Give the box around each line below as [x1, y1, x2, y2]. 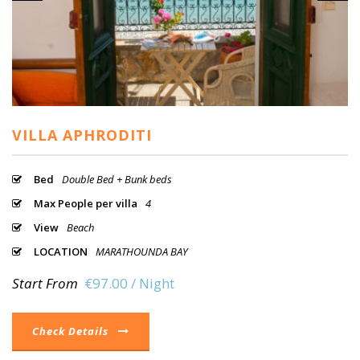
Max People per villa [34, 196, 137, 211]
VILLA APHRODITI [12, 125, 152, 145]
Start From [12, 274, 78, 293]
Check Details [32, 324, 108, 339]
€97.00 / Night [84, 274, 174, 293]
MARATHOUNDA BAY [96, 244, 188, 260]
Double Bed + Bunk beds [62, 172, 172, 187]
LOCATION [34, 244, 88, 260]
